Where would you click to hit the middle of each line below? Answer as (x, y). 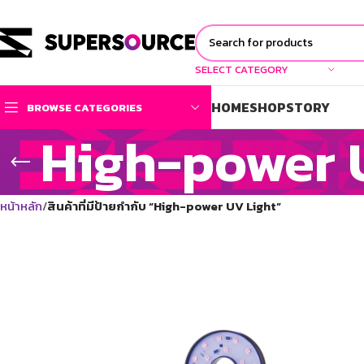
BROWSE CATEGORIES (84, 107)
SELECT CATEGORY (242, 69)
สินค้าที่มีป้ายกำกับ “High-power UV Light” (164, 206)
